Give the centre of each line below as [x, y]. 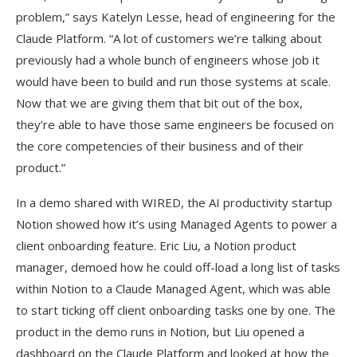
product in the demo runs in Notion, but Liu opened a [160, 332]
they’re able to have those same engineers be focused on [175, 125]
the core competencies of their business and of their [160, 146]
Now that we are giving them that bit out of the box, [159, 103]
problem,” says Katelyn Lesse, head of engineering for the [176, 17]
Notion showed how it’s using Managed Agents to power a [177, 224]
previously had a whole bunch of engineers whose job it [168, 60]
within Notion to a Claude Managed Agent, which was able [173, 289]
